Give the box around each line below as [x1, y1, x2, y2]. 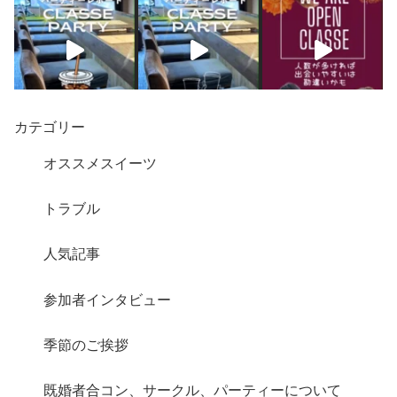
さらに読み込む [74, 258, 156, 272]
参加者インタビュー [43, 292, 172, 307]
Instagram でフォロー [209, 258, 323, 272]
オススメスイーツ [43, 156, 158, 172]
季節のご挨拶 [43, 337, 129, 353]
